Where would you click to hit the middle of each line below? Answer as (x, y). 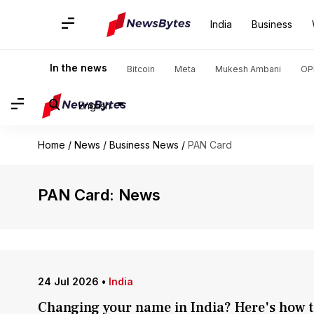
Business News (144, 145)
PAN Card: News (99, 195)
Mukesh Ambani (248, 69)
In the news (78, 68)
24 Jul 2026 (68, 281)
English (95, 105)
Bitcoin (141, 69)
